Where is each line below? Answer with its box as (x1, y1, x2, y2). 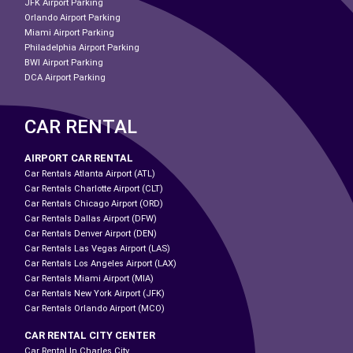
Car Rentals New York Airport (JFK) (24, 288, 165, 299)
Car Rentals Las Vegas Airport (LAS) (24, 243, 170, 255)
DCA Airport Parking (24, 72, 106, 84)
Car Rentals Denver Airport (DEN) (24, 229, 157, 240)
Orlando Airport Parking (24, 13, 121, 24)
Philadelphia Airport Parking (24, 43, 139, 54)
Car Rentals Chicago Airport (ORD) (24, 199, 163, 210)
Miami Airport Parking (24, 28, 114, 39)
